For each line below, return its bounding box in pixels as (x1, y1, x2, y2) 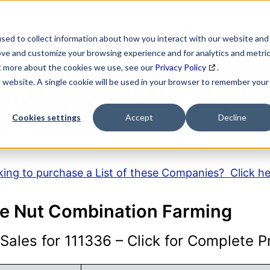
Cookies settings (12, 112, 81, 123)
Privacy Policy (155, 62, 206, 72)
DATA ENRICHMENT (56, 27, 143, 38)
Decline (218, 112, 246, 123)
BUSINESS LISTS (161, 27, 235, 38)
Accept (125, 112, 153, 123)
